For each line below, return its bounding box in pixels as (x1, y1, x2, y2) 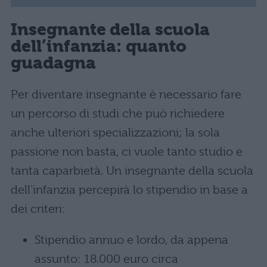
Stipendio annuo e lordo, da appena (35, 233, 228, 247)
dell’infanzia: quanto (11, 36, 187, 56)
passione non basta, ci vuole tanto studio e (11, 145, 243, 159)
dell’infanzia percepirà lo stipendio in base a (11, 183, 248, 197)
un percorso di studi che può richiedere (11, 107, 225, 121)
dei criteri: (11, 202, 66, 216)
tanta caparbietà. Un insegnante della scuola (11, 164, 253, 178)
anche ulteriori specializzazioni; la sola (11, 126, 220, 140)
